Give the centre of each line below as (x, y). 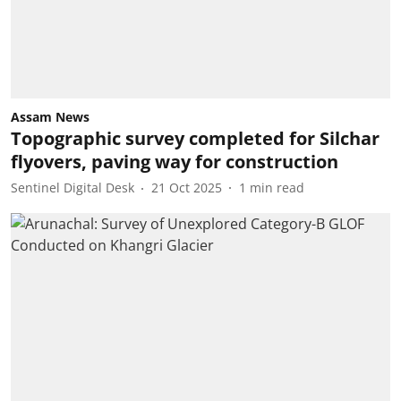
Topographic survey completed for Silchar (195, 138)
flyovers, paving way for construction (175, 161)
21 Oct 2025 (187, 188)
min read (277, 188)
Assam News (50, 116)
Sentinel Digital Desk (73, 188)
